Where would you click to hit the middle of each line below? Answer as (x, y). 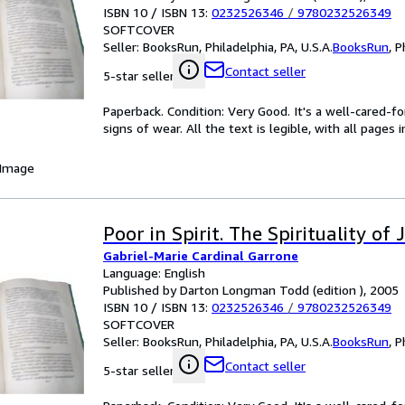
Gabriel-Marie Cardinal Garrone (201, 255)
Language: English (154, 273)
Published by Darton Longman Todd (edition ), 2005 (251, 290)
